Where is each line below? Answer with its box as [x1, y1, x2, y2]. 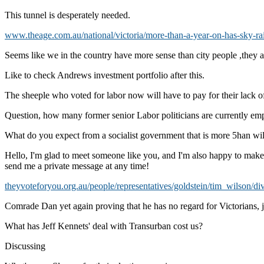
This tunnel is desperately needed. [5, 9, 130, 20]
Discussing [5, 240, 45, 251]
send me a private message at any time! [5, 160, 149, 171]
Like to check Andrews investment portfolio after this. [5, 70, 204, 80]
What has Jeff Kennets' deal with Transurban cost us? [5, 220, 203, 231]
